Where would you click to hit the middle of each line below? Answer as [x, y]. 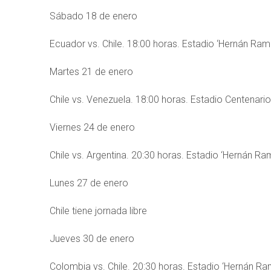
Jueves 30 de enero [92, 239]
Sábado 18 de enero [93, 16]
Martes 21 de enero [91, 72]
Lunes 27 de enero [89, 183]
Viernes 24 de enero [92, 127]
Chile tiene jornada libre [98, 211]
